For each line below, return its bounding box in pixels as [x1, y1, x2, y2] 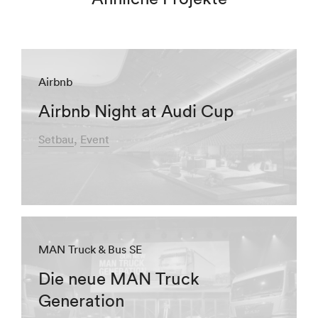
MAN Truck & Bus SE [38, 242, 142, 256]
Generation [38, 290, 124, 311]
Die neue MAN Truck [38, 268, 199, 289]
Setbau [38, 132, 74, 146]
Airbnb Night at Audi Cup [38, 100, 234, 121]
